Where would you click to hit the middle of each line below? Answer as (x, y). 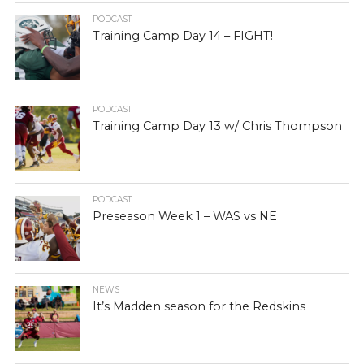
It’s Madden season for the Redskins (199, 306)
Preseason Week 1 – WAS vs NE (184, 216)
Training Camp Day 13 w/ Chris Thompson (217, 126)
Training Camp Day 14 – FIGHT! (182, 36)
